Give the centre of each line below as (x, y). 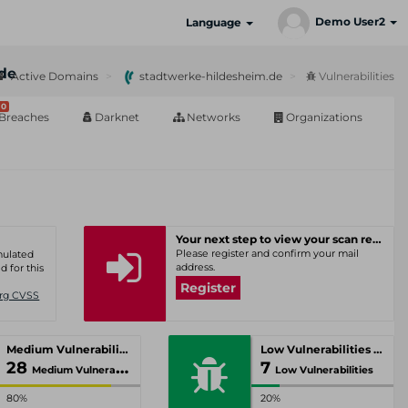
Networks (212, 117)
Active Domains (53, 76)
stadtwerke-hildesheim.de (209, 76)
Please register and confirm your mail (267, 254)
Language (215, 22)
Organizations (323, 117)
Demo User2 (352, 22)
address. (195, 267)
